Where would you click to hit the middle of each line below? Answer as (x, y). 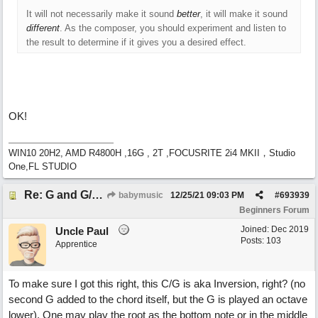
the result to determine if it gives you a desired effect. (136, 42)
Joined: (256, 229)
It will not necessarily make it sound (102, 14)
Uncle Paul (82, 231)
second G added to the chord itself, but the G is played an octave (158, 299)
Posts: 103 (261, 241)
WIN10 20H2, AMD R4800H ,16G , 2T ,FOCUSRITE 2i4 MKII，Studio (152, 153)
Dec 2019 (290, 229)
